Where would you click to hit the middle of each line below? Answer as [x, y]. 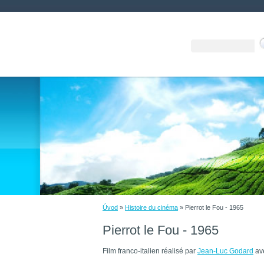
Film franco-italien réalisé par [150, 251]
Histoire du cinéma [151, 207]
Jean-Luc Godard [225, 251]
